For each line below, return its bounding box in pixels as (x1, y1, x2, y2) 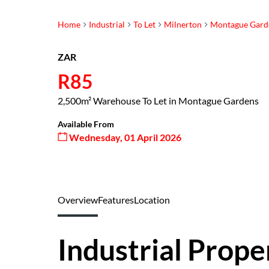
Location (134, 194, 170, 205)
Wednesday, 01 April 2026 (67, 131, 181, 143)
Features (98, 194, 134, 205)
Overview (58, 194, 98, 205)
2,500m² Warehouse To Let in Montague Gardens (58, 95, 259, 106)
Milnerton (164, 19, 202, 29)
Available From (58, 119, 114, 129)
